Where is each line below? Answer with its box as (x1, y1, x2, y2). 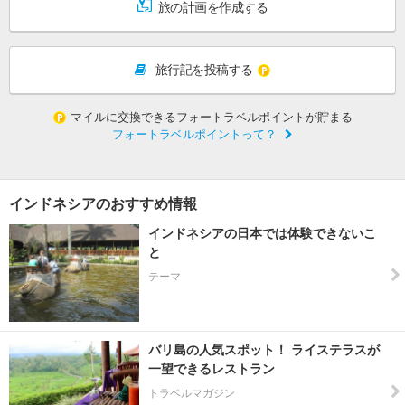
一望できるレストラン (148, 361, 275, 376)
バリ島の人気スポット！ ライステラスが (148, 342, 380, 357)
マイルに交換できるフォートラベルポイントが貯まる (70, 109, 353, 124)
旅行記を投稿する (155, 61, 253, 77)
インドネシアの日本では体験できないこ (148, 225, 376, 240)
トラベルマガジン (148, 386, 235, 400)
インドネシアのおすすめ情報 (9, 195, 197, 212)
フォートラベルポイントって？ (112, 127, 277, 141)
